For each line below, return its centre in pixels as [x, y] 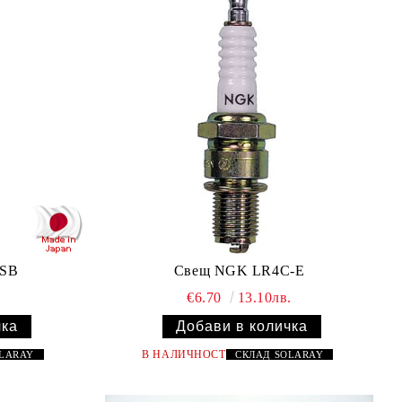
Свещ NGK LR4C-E [239, 270]
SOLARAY [304, 354]
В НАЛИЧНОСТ [184, 354]
